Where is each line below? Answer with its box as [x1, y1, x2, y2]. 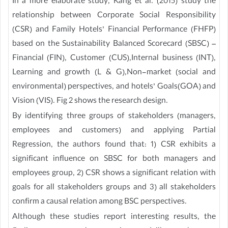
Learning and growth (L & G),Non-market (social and [12, 67, 216, 80]
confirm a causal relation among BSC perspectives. [12, 196, 187, 209]
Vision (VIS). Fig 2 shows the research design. [12, 95, 168, 108]
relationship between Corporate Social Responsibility [12, 10, 216, 23]
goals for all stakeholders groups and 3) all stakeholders [12, 182, 216, 195]
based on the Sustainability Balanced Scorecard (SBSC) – [12, 38, 216, 51]
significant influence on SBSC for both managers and [12, 153, 216, 166]
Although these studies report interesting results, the [12, 211, 216, 224]
